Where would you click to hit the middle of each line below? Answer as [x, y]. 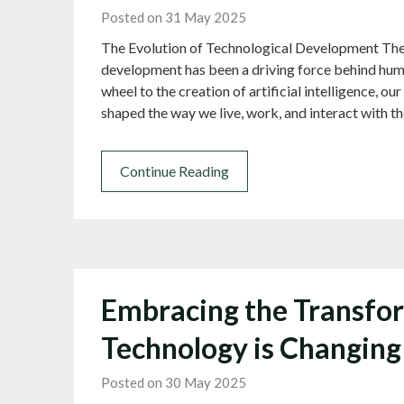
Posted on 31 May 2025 [174, 17]
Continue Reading [174, 171]
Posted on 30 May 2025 [174, 382]
